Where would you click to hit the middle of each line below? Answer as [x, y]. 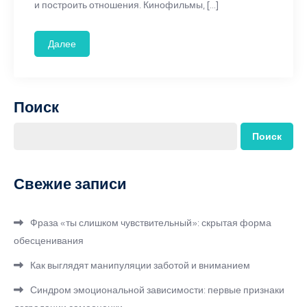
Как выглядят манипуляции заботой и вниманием [140, 265]
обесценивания [49, 241]
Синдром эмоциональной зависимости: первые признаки [157, 290]
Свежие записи [70, 184]
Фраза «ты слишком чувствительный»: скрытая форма [151, 223]
